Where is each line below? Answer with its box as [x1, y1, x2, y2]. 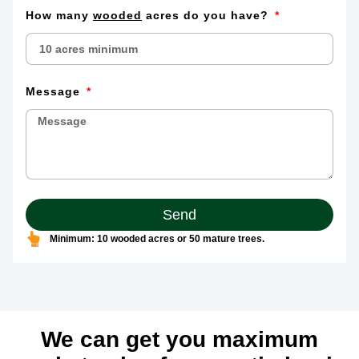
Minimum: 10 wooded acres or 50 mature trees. [50, 233, 264, 244]
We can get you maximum [41, 327, 318, 352]
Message [26, 85, 84, 98]
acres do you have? [142, 9, 272, 22]
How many [26, 9, 93, 22]
